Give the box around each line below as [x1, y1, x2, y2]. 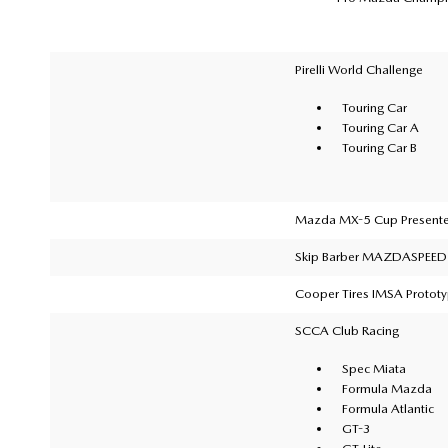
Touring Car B [342, 139, 418, 155]
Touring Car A [342, 119, 420, 135]
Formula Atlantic [342, 400, 435, 416]
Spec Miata [342, 360, 407, 376]
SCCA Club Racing [294, 322, 399, 338]
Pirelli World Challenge [294, 61, 423, 77]
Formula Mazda [342, 380, 433, 396]
